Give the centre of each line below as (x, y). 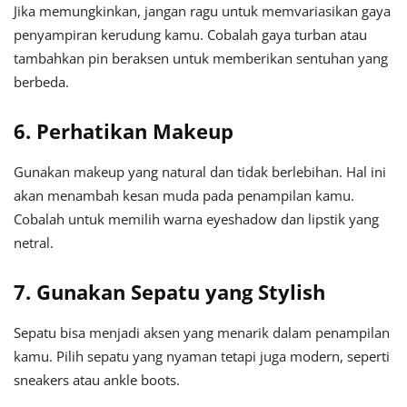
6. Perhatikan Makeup (124, 131)
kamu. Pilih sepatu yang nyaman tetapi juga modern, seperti (202, 357)
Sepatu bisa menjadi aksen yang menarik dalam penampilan (202, 333)
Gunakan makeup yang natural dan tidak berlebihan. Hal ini (200, 172)
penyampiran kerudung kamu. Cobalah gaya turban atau (190, 35)
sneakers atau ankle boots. (97, 380)
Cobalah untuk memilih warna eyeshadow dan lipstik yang (196, 219)
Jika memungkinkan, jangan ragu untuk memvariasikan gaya (202, 11)
